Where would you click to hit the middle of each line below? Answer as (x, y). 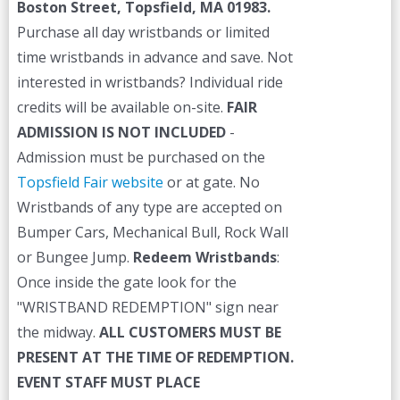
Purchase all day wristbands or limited (143, 32)
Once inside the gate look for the (126, 282)
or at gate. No (211, 182)
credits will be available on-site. (121, 107)
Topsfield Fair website (90, 182)
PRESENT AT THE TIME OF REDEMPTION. (155, 357)
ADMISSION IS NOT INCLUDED (123, 132)
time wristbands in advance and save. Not (154, 57)
